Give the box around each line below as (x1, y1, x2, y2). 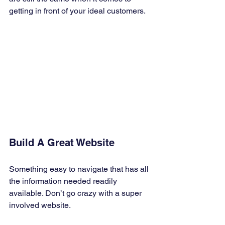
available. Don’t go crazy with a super (9, 188, 144, 198)
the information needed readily (9, 176, 119, 186)
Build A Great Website (9, 137, 118, 149)
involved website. (9, 200, 72, 210)
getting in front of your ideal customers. (9, 6, 147, 16)
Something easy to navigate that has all (9, 164, 151, 174)
